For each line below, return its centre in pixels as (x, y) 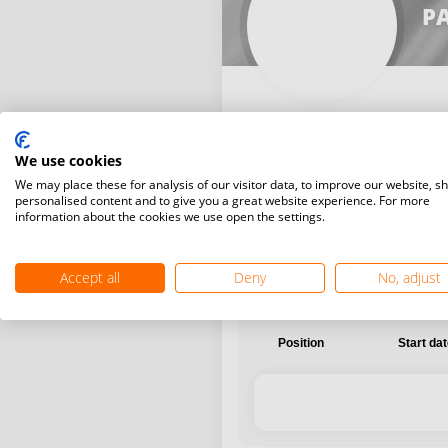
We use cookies (68, 160)
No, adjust (410, 277)
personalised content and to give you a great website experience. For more (222, 200)
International (298, 182)
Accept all (89, 277)
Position (301, 343)
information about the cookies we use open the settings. (170, 216)
